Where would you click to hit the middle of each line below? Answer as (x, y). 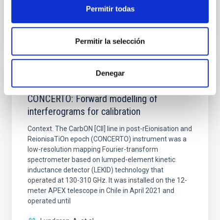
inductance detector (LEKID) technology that (96, 170)
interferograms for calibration (84, 111)
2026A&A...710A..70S (117, 17)
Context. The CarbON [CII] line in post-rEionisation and (110, 129)
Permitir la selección (110, 41)
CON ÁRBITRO (50, 82)
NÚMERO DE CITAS (58, 41)
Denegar (110, 73)
